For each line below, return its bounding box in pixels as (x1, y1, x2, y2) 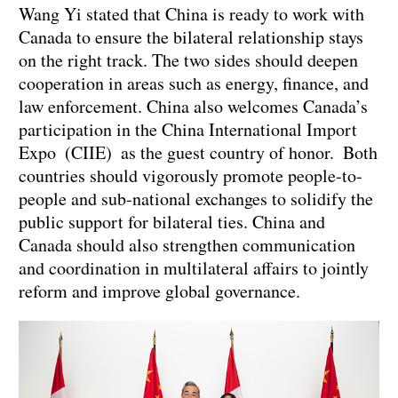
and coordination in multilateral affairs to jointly (19, 256, 369, 281)
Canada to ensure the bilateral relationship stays (19, 25, 363, 50)
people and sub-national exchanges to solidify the (19, 187, 373, 211)
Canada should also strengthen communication (19, 233, 355, 258)
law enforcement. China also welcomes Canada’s (19, 94, 368, 119)
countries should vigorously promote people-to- (19, 163, 362, 188)
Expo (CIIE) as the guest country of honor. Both (19, 140, 378, 165)
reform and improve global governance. (19, 279, 300, 304)
